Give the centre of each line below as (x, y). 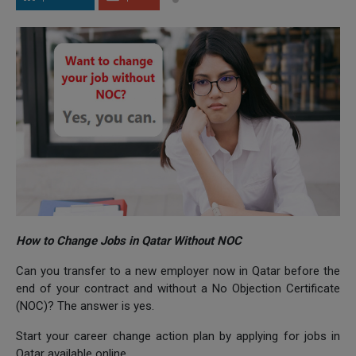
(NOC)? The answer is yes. (85, 306)
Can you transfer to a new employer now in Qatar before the (178, 271)
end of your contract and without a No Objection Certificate (178, 288)
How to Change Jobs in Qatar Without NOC (129, 240)
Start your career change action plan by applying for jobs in (178, 336)
